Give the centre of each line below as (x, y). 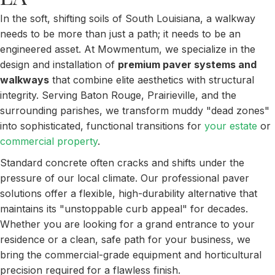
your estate (231, 126)
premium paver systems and (187, 64)
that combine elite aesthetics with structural (152, 80)
